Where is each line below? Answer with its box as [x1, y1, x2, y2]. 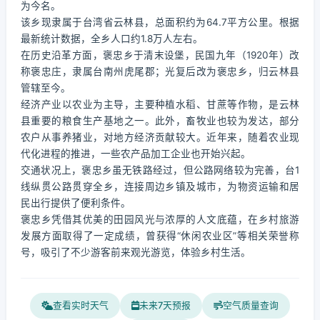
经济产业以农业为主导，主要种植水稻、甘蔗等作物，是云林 [21, 99, 299, 110]
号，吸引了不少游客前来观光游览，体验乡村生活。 [21, 246, 251, 258]
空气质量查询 [223, 300, 279, 311]
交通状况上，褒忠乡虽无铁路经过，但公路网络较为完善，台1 [21, 164, 299, 176]
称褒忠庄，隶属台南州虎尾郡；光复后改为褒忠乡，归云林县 [21, 66, 299, 77]
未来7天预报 [139, 300, 191, 311]
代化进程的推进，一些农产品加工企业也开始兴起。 [21, 148, 251, 159]
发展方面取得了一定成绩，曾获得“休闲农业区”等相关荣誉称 [21, 230, 299, 241]
